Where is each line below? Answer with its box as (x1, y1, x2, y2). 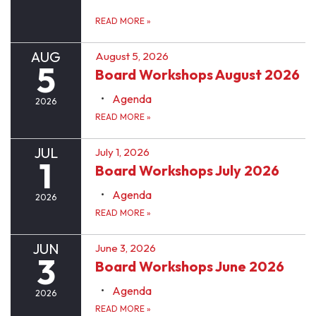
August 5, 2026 (95, 49, 169, 63)
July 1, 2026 (95, 145, 150, 159)
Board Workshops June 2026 (95, 257, 284, 275)
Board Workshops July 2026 (95, 161, 279, 179)
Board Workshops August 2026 (95, 65, 300, 83)
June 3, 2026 (95, 241, 156, 255)
